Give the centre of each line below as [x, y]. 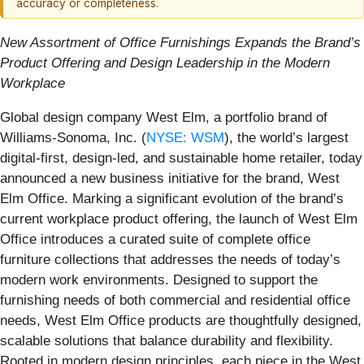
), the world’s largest [286, 137]
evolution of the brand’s [273, 198]
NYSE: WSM [185, 137]
